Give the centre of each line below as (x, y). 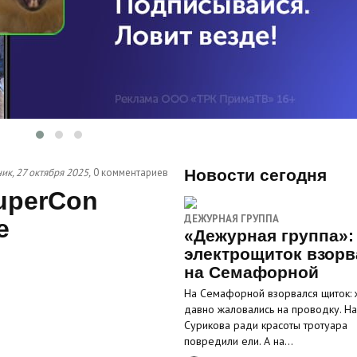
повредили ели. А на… (238, 341)
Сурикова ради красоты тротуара (265, 325)
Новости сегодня (255, 175)
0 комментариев (130, 173)
